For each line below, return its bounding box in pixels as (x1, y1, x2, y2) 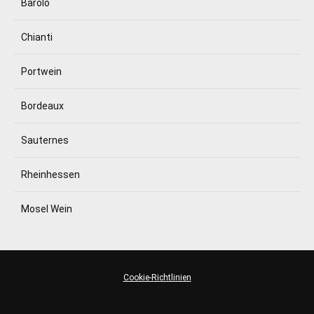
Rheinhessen (21, 169, 80, 180)
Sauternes (21, 135, 69, 146)
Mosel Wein (21, 203, 72, 214)
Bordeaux (21, 100, 64, 111)
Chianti (21, 32, 53, 43)
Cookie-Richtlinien (123, 273, 191, 282)
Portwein (21, 66, 62, 77)
